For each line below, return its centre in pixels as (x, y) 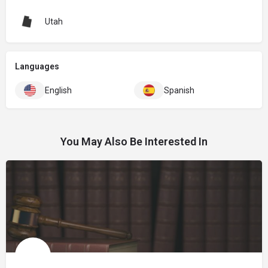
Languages (37, 66)
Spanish (179, 90)
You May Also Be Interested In (134, 141)
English (58, 90)
